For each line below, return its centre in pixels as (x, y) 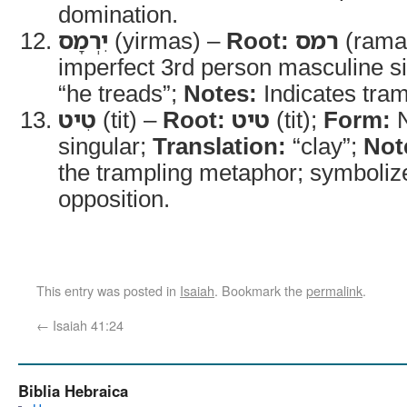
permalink (334, 290)
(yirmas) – (167, 40)
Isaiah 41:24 (86, 325)
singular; (105, 145)
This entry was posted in (108, 290)
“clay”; (325, 145)
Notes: (220, 93)
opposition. (114, 198)
